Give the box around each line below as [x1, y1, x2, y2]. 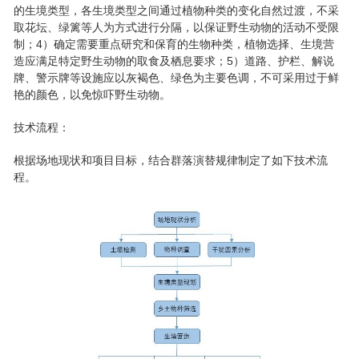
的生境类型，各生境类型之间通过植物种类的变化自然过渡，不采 [14, 4, 340, 18]
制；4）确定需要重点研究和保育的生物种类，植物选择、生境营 [14, 38, 335, 51]
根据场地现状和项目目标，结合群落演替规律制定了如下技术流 [14, 154, 329, 167]
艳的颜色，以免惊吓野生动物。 [14, 88, 171, 102]
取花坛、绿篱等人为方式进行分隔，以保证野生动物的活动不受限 [14, 21, 340, 34]
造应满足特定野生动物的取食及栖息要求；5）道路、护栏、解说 [14, 54, 335, 68]
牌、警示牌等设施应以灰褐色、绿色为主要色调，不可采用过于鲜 [14, 71, 340, 85]
